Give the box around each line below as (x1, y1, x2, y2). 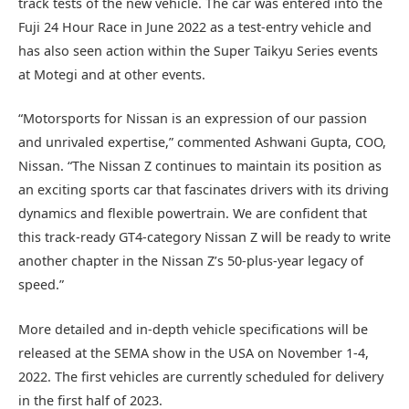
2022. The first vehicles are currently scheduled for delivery (18, 367, 383, 385)
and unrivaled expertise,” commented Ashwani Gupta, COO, (18, 133, 386, 152)
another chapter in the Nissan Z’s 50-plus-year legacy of (18, 252, 363, 270)
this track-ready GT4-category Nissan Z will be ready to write (18, 228, 391, 246)
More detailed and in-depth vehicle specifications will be (18, 320, 368, 338)
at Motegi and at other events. (18, 66, 205, 84)
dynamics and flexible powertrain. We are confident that (18, 204, 367, 223)
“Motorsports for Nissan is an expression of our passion (18, 110, 367, 128)
